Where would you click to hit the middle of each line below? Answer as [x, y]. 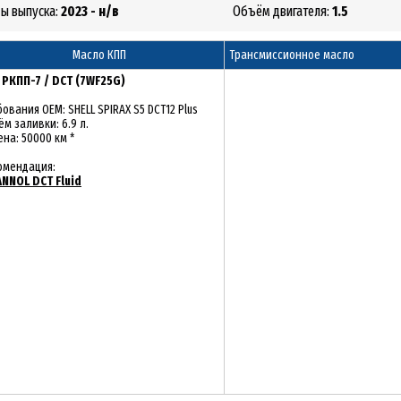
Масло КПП [99, 55]
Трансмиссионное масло [292, 55]
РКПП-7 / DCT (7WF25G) [64, 81]
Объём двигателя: [282, 11]
